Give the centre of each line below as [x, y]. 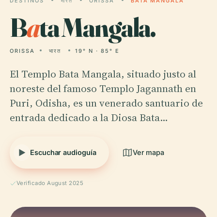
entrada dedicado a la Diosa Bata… [89, 117]
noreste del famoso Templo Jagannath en [103, 88]
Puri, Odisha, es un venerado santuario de [106, 103]
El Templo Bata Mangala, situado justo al [103, 74]
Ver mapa [148, 152]
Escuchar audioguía [63, 152]
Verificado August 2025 [50, 183]
